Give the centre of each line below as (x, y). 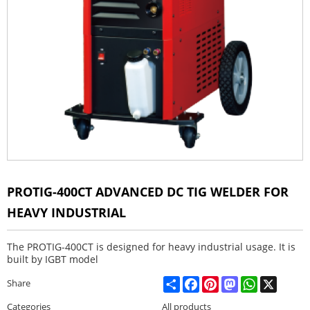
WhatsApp (279, 281)
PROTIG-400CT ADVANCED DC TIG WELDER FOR (148, 191)
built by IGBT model (53, 259)
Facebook (219, 281)
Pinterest (237, 281)
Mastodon (259, 281)
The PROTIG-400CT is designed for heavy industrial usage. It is (151, 246)
